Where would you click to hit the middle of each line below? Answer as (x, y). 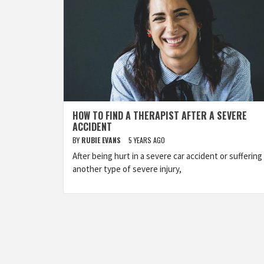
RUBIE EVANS (102, 140)
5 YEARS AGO (147, 140)
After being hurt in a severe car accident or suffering (167, 156)
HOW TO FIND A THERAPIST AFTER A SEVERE (160, 115)
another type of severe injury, (127, 169)
